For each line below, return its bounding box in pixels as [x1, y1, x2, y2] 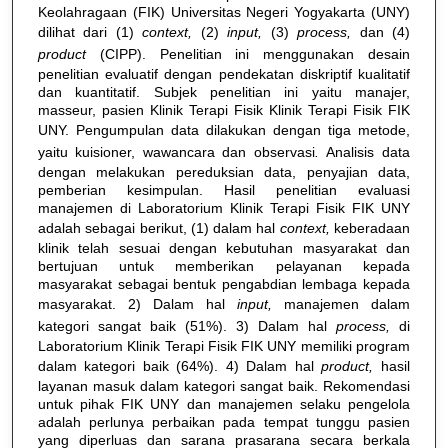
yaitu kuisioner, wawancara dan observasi [37, 143, 315, 160]
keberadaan [333, 219, 410, 236]
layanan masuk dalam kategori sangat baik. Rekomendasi [37, 377, 410, 394]
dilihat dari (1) [37, 23, 143, 40]
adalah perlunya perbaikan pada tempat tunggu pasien [37, 413, 410, 430]
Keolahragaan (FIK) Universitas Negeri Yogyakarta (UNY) [37, 3, 410, 20]
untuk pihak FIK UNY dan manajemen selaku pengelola [37, 395, 410, 412]
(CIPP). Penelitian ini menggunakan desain [99, 45, 410, 62]
